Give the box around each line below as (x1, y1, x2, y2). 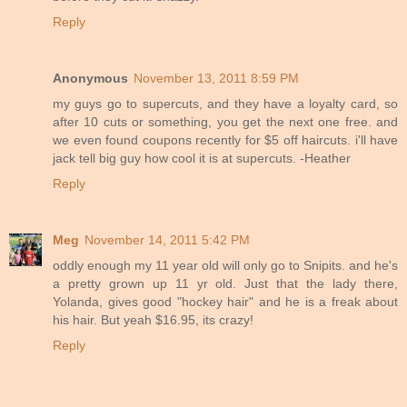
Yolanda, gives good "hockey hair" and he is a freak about (53, 293, 398, 309)
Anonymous (53, 70, 128, 85)
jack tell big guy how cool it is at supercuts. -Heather (53, 150, 351, 165)
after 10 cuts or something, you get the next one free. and (53, 114, 398, 129)
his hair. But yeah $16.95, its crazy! (53, 312, 253, 327)
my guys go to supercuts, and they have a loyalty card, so (53, 95, 398, 111)
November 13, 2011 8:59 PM (134, 70, 299, 85)
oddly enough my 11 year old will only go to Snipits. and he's (53, 257, 398, 273)
